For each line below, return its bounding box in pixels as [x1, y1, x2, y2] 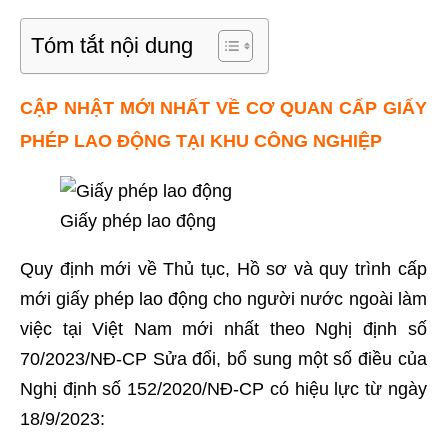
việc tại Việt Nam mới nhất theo [20, 319, 316, 339]
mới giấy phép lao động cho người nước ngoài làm [20, 289, 427, 309]
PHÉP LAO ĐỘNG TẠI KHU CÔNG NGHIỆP [20, 131, 382, 151]
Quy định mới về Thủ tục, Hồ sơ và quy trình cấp [20, 259, 427, 279]
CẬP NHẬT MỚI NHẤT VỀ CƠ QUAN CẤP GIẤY [20, 98, 427, 118]
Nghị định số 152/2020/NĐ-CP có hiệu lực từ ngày [20, 379, 427, 399]
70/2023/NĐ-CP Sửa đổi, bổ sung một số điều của [20, 349, 427, 369]
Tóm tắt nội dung [31, 32, 193, 58]
